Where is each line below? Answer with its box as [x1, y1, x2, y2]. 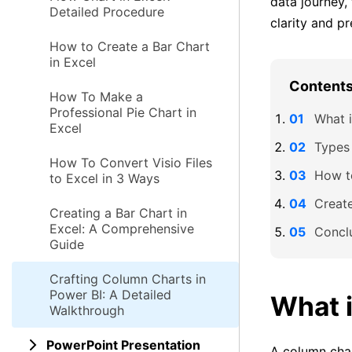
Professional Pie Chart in [49, 104, 196, 120]
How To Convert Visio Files [49, 155, 212, 170]
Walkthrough [49, 302, 124, 318]
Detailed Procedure [49, 4, 164, 20]
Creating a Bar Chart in [49, 205, 187, 221]
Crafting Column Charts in [49, 271, 206, 287]
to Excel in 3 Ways [49, 170, 159, 186]
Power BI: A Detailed [49, 287, 171, 302]
